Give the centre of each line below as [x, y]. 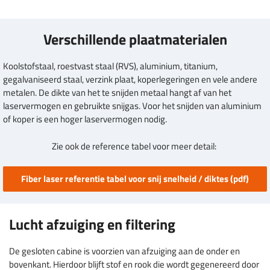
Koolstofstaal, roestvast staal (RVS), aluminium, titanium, [110, 66]
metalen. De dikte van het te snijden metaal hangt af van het [117, 93]
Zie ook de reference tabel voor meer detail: [135, 146]
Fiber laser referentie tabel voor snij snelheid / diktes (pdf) [135, 179]
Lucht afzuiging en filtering [92, 224]
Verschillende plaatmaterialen [135, 39]
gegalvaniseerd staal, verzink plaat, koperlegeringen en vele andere [130, 80]
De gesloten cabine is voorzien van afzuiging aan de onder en [124, 251]
